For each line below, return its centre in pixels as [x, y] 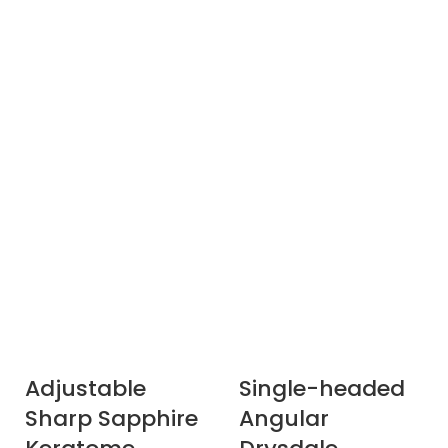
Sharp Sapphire [111, 418]
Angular [284, 418]
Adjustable [85, 388]
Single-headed [322, 388]
